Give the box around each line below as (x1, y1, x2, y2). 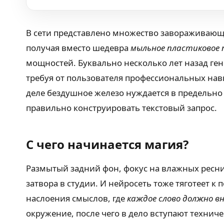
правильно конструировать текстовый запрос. (26, 102, 217, 113)
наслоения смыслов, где (26, 192, 127, 204)
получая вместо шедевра (26, 42, 130, 53)
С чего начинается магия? (26, 136, 188, 152)
